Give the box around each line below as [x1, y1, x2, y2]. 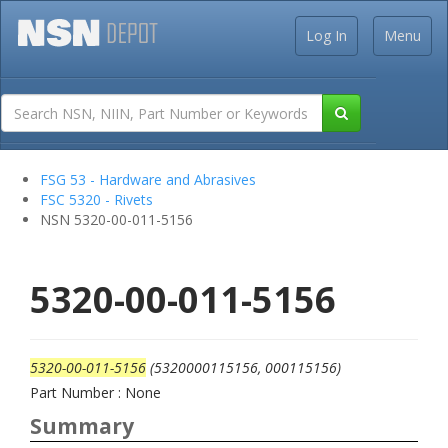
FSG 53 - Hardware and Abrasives [40, 170, 256, 189]
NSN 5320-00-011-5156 [40, 210, 193, 229]
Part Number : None [30, 383, 161, 402]
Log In [306, 26, 347, 45]
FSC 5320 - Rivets [40, 190, 153, 209]
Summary [30, 412, 134, 440]
